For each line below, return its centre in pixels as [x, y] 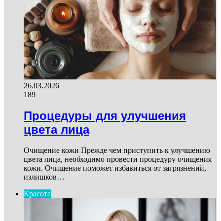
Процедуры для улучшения [105, 115]
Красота [37, 194]
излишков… [44, 177]
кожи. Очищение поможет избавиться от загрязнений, [115, 168]
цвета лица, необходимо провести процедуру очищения [118, 159]
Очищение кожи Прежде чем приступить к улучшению [117, 150]
